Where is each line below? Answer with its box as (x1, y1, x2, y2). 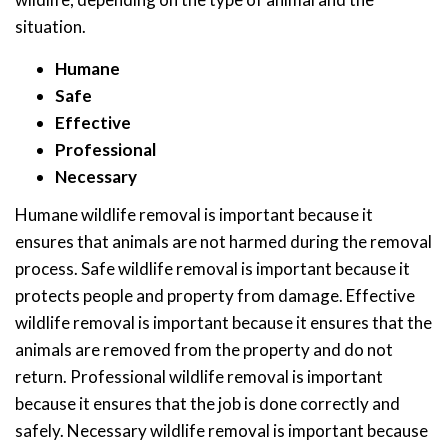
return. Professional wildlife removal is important (15, 366, 383, 388)
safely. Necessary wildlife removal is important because (15, 420, 428, 442)
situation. (15, 15, 86, 37)
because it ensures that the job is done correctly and (15, 393, 400, 415)
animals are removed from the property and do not (15, 339, 393, 361)
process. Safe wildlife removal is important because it (15, 258, 410, 280)
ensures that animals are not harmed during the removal (15, 231, 432, 253)
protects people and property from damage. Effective (15, 285, 415, 307)
